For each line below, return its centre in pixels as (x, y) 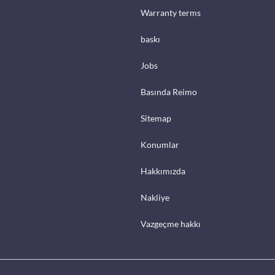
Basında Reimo (169, 92)
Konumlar (160, 145)
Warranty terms (171, 13)
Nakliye (155, 197)
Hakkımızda (163, 171)
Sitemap (156, 118)
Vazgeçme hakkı (171, 224)
